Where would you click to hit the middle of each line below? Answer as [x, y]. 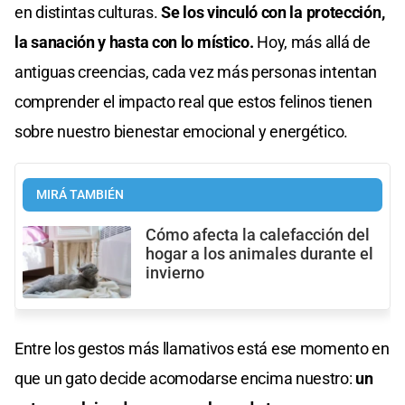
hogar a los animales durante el [259, 254]
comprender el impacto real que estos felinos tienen [193, 102]
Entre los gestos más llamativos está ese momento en [202, 349]
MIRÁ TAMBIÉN [80, 195]
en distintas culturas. [88, 13]
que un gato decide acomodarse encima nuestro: [185, 379]
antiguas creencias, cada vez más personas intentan [196, 72]
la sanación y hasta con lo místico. [136, 42]
